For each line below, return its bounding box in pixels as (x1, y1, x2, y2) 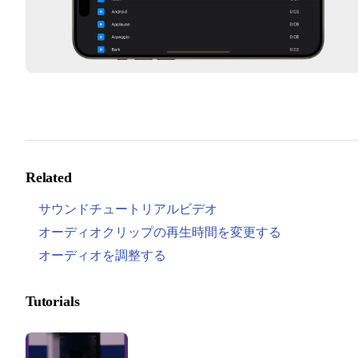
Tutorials (26, 293, 80, 310)
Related (26, 169, 72, 186)
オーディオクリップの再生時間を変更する (38, 225, 281, 240)
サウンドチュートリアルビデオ (38, 202, 217, 217)
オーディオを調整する (38, 249, 166, 263)
